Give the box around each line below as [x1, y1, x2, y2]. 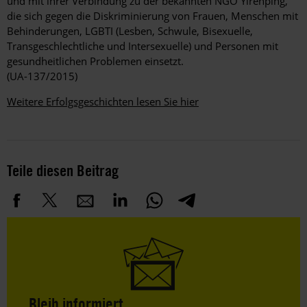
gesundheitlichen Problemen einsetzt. [7, 53, 184, 68]
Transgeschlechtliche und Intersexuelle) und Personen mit [7, 38, 278, 53]
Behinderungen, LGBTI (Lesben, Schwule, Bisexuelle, [7, 23, 253, 38]
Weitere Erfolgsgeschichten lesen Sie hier [7, 94, 199, 108]
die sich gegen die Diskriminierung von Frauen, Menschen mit [7, 8, 298, 23]
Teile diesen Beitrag [7, 160, 119, 180]
